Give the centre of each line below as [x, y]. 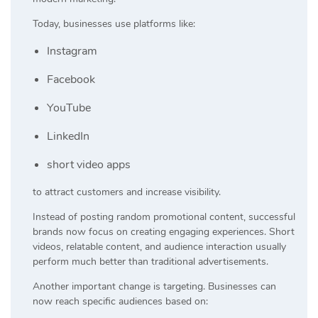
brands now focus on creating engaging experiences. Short [164, 231]
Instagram [72, 51]
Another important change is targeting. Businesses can [154, 286]
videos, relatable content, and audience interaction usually [159, 246]
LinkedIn [68, 136]
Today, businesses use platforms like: [114, 23]
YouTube [69, 108]
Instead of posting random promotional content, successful [164, 216]
